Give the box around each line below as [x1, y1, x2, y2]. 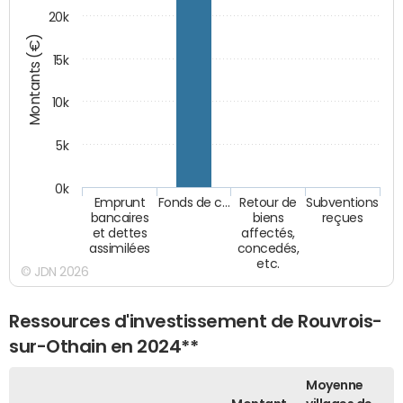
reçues [321, 211, 363, 227]
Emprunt [94, 196, 146, 211]
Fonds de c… [157, 196, 230, 210]
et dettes [92, 227, 148, 240]
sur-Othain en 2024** [9, 336, 199, 355]
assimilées [89, 242, 151, 255]
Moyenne [306, 379, 363, 392]
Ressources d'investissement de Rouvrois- [9, 311, 382, 330]
